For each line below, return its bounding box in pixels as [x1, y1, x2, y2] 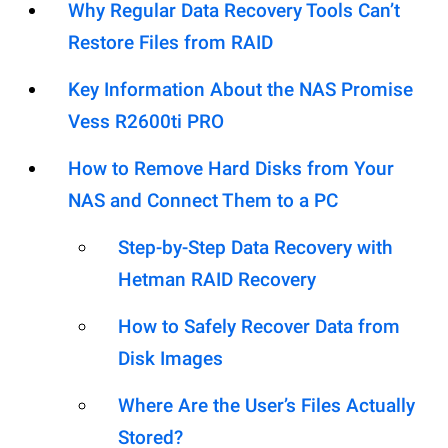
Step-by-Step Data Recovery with [118, 236, 393, 260]
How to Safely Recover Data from [118, 315, 400, 339]
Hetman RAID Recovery [118, 268, 316, 292]
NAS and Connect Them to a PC [68, 189, 338, 213]
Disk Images [118, 347, 223, 371]
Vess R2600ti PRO [68, 110, 224, 134]
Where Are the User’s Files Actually [118, 394, 415, 418]
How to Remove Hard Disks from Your [68, 157, 394, 181]
